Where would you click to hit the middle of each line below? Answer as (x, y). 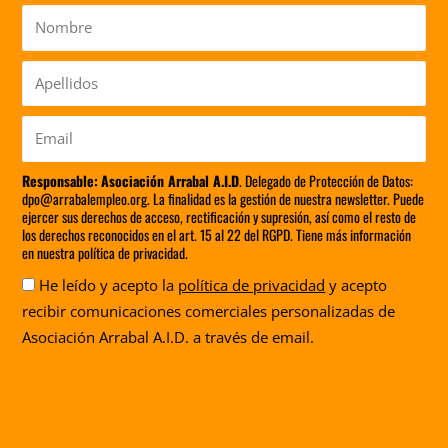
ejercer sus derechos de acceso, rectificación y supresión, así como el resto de (219, 216)
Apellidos (53, 72)
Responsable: (60, 180)
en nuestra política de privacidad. (105, 252)
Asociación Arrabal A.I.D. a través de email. (168, 336)
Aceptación (59, 283)
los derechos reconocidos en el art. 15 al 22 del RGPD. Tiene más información (217, 234)
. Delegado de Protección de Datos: (326, 180)
